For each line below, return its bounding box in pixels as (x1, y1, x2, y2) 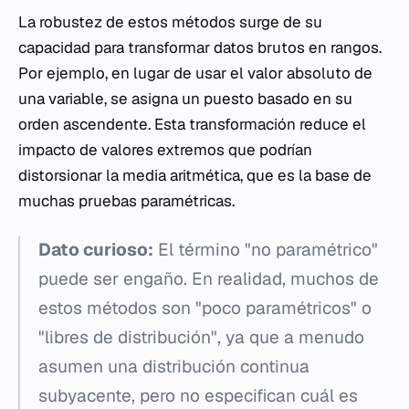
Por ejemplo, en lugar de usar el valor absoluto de (18, 63, 372, 84)
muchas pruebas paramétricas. (18, 191, 235, 212)
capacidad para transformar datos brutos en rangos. (18, 37, 382, 58)
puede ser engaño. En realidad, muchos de (38, 267, 379, 291)
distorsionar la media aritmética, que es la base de (18, 165, 372, 186)
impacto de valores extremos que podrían (18, 140, 312, 161)
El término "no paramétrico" (153, 238, 378, 262)
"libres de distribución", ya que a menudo (38, 326, 364, 350)
